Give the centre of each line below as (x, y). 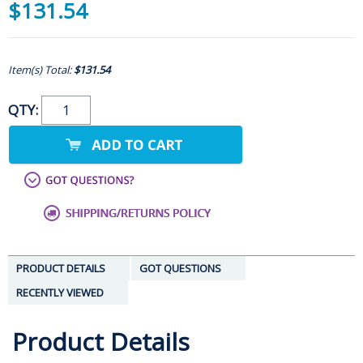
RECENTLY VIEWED (60, 293)
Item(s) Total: (41, 70)
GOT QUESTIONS (180, 269)
